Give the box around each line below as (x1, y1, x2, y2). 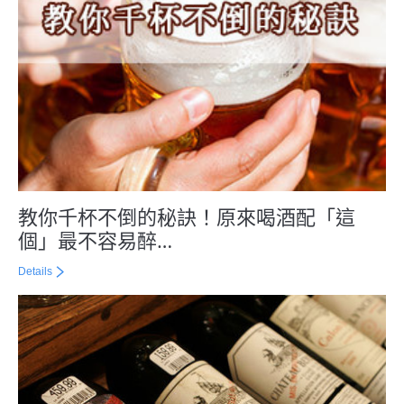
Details (18, 265, 52, 278)
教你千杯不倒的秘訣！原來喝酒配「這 (18, 203, 355, 230)
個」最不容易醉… (18, 226, 172, 253)
